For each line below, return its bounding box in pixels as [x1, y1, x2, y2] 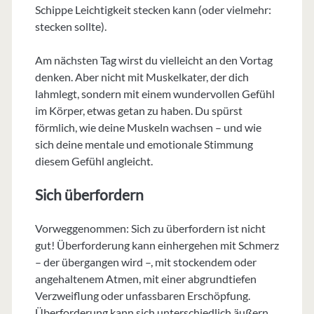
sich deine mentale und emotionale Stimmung [34, 137, 253, 151]
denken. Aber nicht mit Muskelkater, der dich [34, 70, 249, 84]
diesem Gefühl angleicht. [34, 154, 153, 168]
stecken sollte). [34, 20, 107, 34]
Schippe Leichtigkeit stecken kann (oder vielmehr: [34, 3, 271, 17]
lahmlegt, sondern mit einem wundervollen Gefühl [34, 87, 275, 101]
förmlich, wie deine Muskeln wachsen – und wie [34, 121, 261, 135]
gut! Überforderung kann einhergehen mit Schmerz [34, 238, 279, 252]
